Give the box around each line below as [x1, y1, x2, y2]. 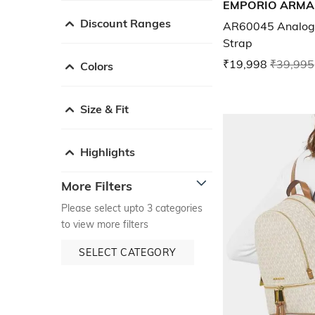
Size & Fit [80, 101, 129, 116]
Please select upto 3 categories [61, 201, 202, 214]
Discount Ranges [80, 15, 171, 30]
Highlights [80, 144, 135, 159]
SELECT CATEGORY [79, 245, 176, 259]
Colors [80, 58, 113, 73]
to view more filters [61, 217, 148, 231]
